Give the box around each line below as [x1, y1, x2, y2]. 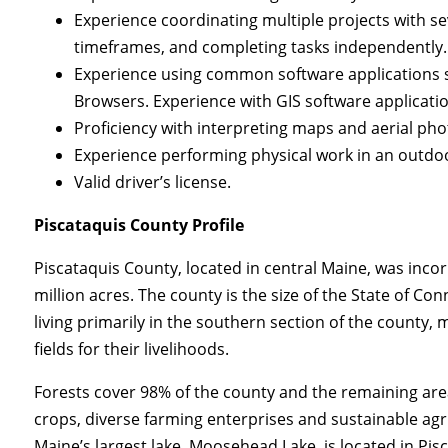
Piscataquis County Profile [34, 213, 245, 236]
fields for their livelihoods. [34, 337, 230, 360]
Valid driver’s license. [74, 170, 232, 193]
